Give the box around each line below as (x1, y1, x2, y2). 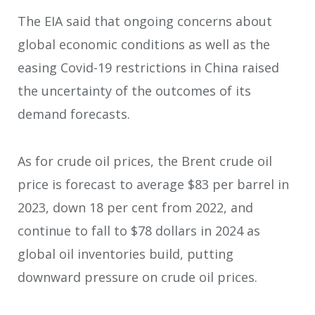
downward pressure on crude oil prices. (18, 268, 257, 285)
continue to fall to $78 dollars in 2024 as (18, 221, 260, 239)
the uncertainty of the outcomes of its (18, 82, 251, 100)
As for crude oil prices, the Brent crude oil (18, 152, 272, 169)
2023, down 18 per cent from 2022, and (18, 198, 253, 216)
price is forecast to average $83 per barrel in (18, 175, 289, 193)
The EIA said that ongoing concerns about (18, 13, 272, 30)
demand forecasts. (18, 105, 130, 123)
